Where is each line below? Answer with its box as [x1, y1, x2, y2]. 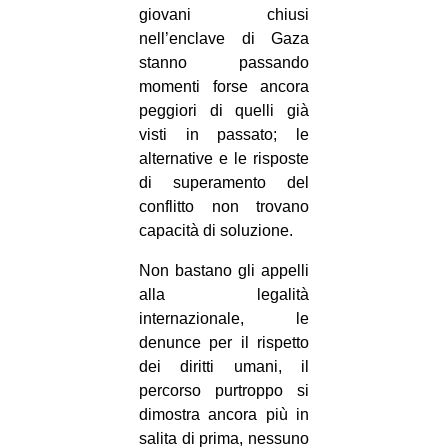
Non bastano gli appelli [139, 262, 309, 280]
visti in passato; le [139, 126, 309, 144]
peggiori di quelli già [139, 102, 309, 120]
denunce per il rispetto [139, 334, 309, 352]
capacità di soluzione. [139, 222, 293, 240]
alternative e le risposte [139, 150, 309, 168]
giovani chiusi [139, 6, 309, 24]
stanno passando [139, 54, 309, 72]
